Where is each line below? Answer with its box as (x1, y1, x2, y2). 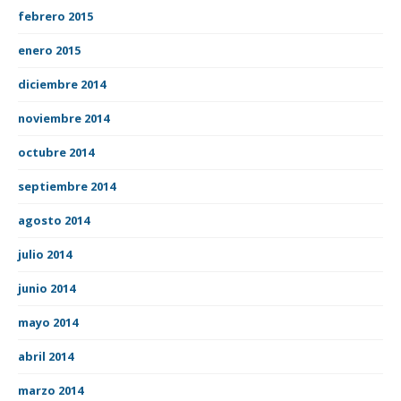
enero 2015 (18, 41, 81, 58)
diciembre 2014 (18, 75, 106, 92)
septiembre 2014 (18, 177, 115, 194)
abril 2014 (18, 347, 73, 364)
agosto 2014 (18, 211, 90, 228)
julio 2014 (18, 245, 72, 262)
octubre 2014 (18, 143, 94, 160)
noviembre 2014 (18, 109, 109, 126)
